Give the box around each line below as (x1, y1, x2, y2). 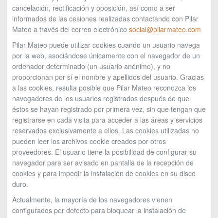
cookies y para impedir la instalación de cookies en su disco (12, 168, 196, 178)
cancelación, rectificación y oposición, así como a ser (12, 3, 175, 13)
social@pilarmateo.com (129, 24, 201, 34)
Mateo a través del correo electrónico (12, 24, 129, 34)
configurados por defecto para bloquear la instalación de (12, 205, 186, 215)
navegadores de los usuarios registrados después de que (12, 93, 189, 103)
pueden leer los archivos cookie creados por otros (12, 136, 166, 146)
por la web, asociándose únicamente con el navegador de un (12, 51, 200, 60)
